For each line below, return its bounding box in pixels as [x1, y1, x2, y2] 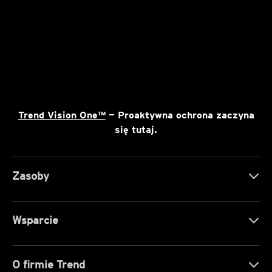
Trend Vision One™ [18, 109, 106, 121]
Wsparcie [12, 213, 58, 226]
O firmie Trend [12, 257, 85, 271]
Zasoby [12, 169, 49, 182]
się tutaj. [115, 123, 157, 135]
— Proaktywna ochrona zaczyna [105, 109, 254, 121]
